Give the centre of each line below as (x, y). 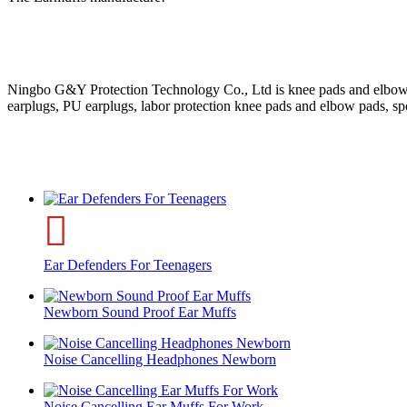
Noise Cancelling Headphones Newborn (160, 359)
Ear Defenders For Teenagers (128, 264)
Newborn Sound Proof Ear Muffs (140, 312)
